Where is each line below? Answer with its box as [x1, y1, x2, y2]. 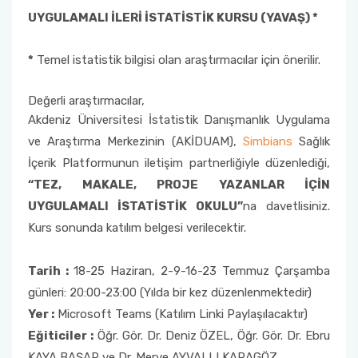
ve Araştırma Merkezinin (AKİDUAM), [28, 134, 243, 149]
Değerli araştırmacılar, [28, 93, 145, 108]
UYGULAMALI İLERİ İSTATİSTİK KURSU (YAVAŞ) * [28, 10, 318, 25]
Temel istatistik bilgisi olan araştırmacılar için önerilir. [34, 53, 320, 67]
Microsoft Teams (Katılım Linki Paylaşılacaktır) [54, 307, 308, 321]
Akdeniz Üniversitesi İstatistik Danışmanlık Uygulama [28, 113, 330, 127]
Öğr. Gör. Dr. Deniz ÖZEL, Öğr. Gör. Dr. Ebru [93, 328, 331, 343]
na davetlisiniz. [243, 199, 330, 213]
